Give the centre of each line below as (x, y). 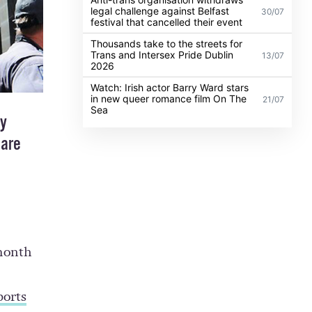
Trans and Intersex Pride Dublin (162, 54)
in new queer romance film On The (169, 98)
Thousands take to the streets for (167, 43)
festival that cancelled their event (167, 22)
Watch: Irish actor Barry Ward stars (170, 87)
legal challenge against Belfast (160, 10)
